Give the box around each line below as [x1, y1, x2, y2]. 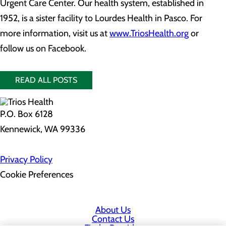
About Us [95, 204, 131, 215]
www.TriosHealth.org [109, 28, 189, 39]
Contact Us [92, 213, 134, 224]
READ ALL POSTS [15, 75, 77, 85]
